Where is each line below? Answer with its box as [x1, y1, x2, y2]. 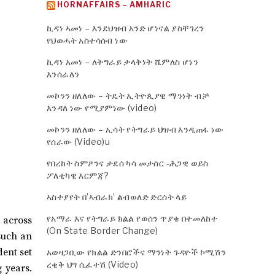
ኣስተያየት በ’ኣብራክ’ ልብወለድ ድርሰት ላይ [47, 192, 187, 202]
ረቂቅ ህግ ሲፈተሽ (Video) [47, 259, 139, 269]
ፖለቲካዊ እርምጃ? [47, 170, 109, 180]
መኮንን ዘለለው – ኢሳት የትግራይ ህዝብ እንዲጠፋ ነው [47, 124, 224, 134]
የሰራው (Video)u [47, 136, 110, 147]
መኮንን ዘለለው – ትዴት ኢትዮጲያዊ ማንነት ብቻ [47, 90, 209, 101]
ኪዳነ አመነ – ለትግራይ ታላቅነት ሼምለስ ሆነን [47, 56, 198, 67]
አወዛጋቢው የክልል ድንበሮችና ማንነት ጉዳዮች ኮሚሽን [47, 247, 227, 257]
